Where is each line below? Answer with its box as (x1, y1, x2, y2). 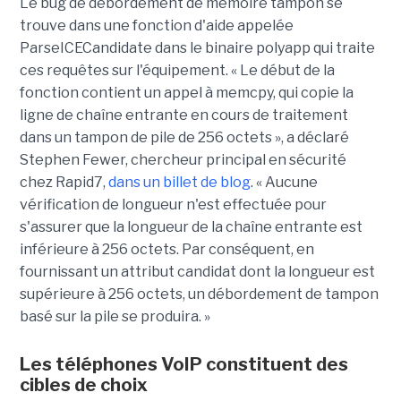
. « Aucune (250, 173, 318, 191)
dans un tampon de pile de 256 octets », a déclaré (19, 128, 349, 146)
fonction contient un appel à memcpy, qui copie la (19, 83, 354, 101)
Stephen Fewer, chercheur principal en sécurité (19, 150, 346, 168)
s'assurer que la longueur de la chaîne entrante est (19, 218, 363, 235)
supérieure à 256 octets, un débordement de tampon (19, 285, 379, 303)
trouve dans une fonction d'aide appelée (19, 16, 294, 34)
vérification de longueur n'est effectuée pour (19, 195, 327, 213)
